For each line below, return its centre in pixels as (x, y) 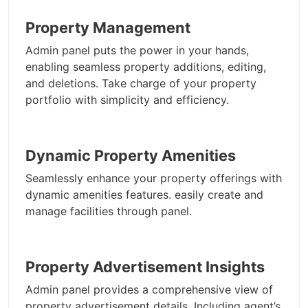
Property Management (108, 28)
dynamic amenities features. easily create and (144, 195)
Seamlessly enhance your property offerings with (154, 178)
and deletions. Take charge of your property (141, 84)
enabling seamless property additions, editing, (146, 67)
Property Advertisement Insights (145, 267)
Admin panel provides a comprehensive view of (149, 290)
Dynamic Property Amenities (131, 156)
